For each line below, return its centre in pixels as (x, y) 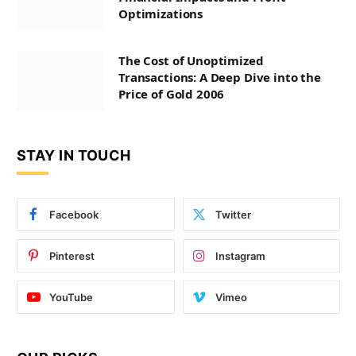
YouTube (71, 298)
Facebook (74, 215)
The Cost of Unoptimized (191, 61)
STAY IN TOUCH (74, 156)
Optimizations (161, 14)
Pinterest (72, 256)
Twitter (233, 215)
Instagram (240, 256)
